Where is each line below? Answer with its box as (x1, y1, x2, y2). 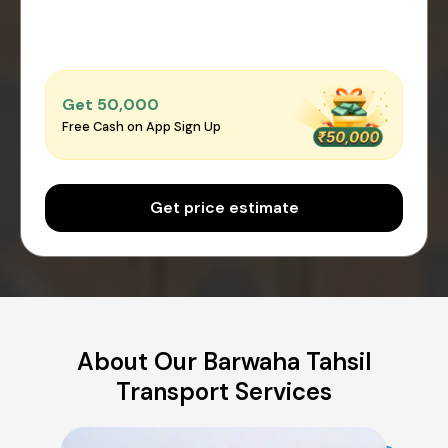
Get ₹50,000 (62, 94, 159, 116)
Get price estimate (149, 196, 299, 218)
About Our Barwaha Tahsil (76, 345, 372, 377)
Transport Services (116, 375, 332, 407)
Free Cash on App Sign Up (62, 118, 221, 136)
